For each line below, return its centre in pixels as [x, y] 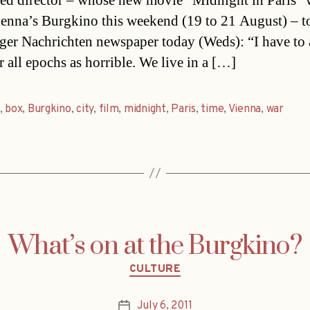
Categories [184, 263]
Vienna [245, 109]
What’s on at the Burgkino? [155, 246]
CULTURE [155, 269]
